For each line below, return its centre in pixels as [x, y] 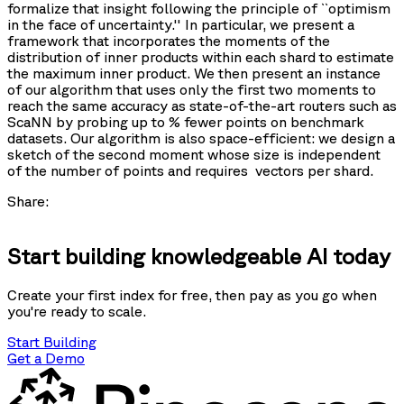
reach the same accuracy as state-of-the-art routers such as [202, 106]
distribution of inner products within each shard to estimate [201, 57]
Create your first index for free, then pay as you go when [192, 294]
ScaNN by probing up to [88, 122]
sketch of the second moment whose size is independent [194, 155]
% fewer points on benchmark [266, 122]
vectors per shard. [312, 171]
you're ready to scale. [77, 311]
